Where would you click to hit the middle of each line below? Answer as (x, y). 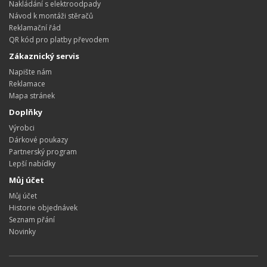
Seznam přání (32, 219)
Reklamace (27, 83)
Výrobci (22, 128)
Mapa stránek (32, 95)
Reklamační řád (35, 27)
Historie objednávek (43, 207)
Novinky (22, 231)
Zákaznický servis (44, 56)
